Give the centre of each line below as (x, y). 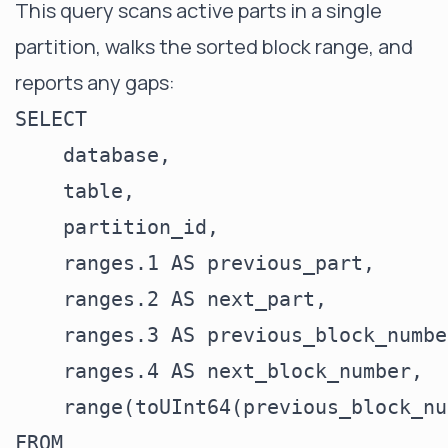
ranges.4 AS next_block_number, (219, 371)
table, (75, 191)
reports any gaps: (95, 82)
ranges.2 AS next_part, (171, 299)
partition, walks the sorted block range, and (214, 46)
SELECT (51, 119)
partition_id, (117, 227)
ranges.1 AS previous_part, (195, 263)
